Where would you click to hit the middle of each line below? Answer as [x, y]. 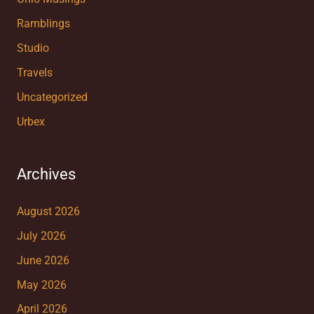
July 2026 [41, 236]
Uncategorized [52, 97]
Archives [46, 175]
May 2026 [41, 285]
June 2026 [43, 260]
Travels [34, 73]
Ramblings [43, 24]
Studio [33, 48]
